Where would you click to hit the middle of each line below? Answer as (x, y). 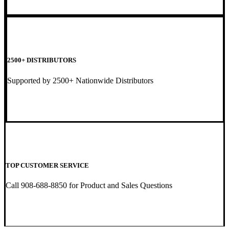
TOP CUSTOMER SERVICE (47, 165)
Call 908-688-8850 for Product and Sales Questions (89, 185)
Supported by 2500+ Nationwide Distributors (80, 80)
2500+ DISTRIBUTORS (42, 60)
